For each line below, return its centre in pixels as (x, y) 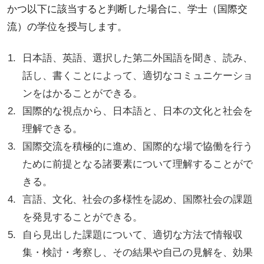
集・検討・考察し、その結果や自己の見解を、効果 (138, 253)
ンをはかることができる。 (83, 94)
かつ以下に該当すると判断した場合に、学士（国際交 (127, 9)
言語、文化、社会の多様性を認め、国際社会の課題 (138, 200)
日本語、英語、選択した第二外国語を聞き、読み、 (138, 58)
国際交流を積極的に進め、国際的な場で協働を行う (138, 147)
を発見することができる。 (83, 217)
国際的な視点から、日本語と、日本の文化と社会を (138, 111)
